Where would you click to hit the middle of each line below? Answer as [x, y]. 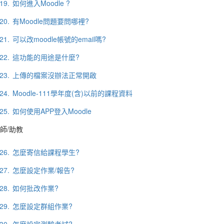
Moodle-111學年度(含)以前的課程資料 [72, 93]
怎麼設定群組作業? [42, 206]
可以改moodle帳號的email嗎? [59, 39]
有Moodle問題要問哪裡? [50, 21]
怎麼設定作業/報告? [43, 170]
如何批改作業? [35, 188]
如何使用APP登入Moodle [52, 111]
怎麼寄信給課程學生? [46, 152]
